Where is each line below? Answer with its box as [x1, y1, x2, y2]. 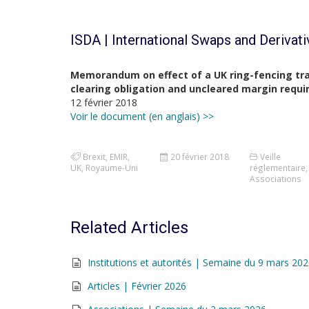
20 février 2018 [170, 151, 229, 162]
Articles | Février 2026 [88, 279, 186, 292]
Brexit [83, 151, 106, 162]
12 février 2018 [70, 96, 137, 109]
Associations [249, 173, 301, 184]
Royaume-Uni [86, 162, 138, 173]
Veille [259, 151, 281, 162]
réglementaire [249, 162, 306, 173]
